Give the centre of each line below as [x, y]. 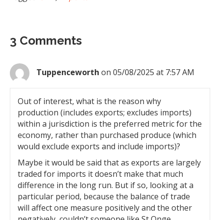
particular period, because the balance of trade [104, 197]
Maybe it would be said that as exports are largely [109, 163]
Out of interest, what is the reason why [89, 101]
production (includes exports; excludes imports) [105, 113]
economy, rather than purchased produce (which [107, 135]
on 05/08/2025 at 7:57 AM [148, 72]
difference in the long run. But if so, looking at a [106, 185]
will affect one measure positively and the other [105, 208]
